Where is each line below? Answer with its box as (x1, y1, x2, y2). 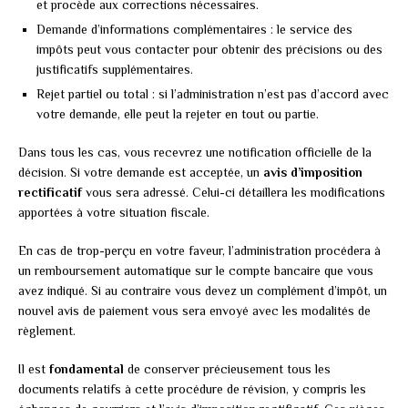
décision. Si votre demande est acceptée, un (18, 165, 263, 180)
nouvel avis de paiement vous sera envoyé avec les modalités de (18, 303, 371, 319)
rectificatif (18, 185, 82, 200)
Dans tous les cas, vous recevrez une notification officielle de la (18, 145, 372, 160)
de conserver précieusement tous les (124, 362, 331, 377)
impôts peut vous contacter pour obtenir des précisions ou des (36, 42, 382, 57)
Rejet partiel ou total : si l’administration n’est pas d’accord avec (36, 87, 389, 102)
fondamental (49, 362, 124, 377)
